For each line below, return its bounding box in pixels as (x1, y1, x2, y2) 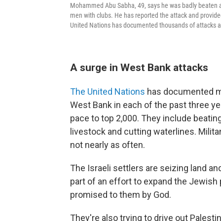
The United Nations (70, 86, 145, 97)
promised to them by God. (70, 189, 171, 200)
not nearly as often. (70, 140, 145, 150)
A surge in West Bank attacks (70, 61, 208, 74)
